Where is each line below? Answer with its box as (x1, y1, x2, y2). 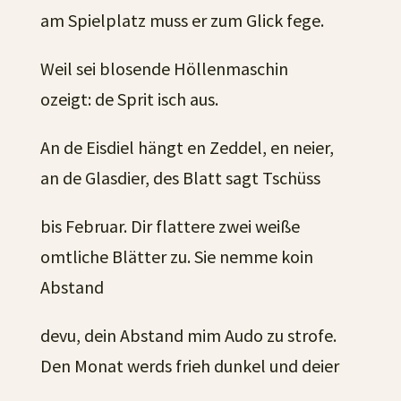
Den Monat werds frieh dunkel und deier (39, 354, 339, 377)
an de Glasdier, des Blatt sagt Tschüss (39, 166, 320, 189)
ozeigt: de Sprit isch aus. (39, 88, 218, 110)
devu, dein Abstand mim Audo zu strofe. (39, 324, 337, 346)
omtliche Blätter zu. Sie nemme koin (39, 245, 313, 268)
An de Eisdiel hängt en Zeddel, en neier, (39, 136, 334, 158)
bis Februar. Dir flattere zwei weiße (39, 215, 300, 237)
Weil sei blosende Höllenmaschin (39, 57, 288, 80)
